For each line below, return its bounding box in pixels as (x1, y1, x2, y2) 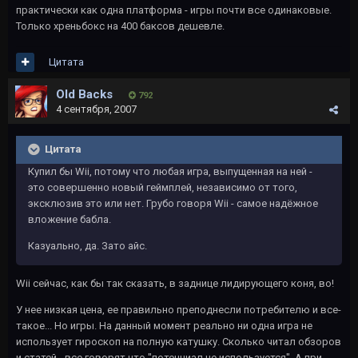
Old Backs (56, 87, 113, 101)
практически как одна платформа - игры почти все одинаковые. (16, 4, 332, 16)
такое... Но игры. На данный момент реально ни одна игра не (16, 320, 312, 332)
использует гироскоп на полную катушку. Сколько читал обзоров (16, 336, 341, 348)
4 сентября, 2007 (56, 103, 137, 115)
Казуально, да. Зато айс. (28, 240, 147, 252)
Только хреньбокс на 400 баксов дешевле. (16, 20, 225, 32)
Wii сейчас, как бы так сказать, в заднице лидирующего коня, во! (16, 277, 334, 289)
